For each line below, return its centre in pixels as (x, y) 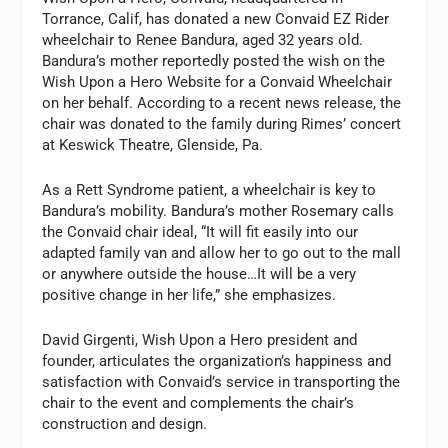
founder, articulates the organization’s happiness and (217, 361)
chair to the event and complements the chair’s (198, 403)
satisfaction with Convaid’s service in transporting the (221, 382)
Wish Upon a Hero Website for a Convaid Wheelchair (217, 82)
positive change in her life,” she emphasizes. (189, 295)
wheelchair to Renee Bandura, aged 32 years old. (203, 40)
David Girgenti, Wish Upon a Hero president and (200, 340)
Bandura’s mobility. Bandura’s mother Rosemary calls (218, 211)
